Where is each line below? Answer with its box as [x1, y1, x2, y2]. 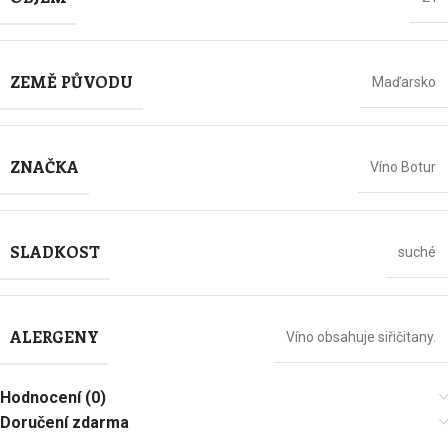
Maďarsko [372, 74, 436, 90]
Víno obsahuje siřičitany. [286, 329, 436, 345]
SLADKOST [10, 241, 100, 262]
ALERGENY [10, 326, 98, 347]
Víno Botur [370, 159, 436, 175]
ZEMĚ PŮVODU [10, 71, 133, 92]
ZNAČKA [10, 156, 79, 177]
